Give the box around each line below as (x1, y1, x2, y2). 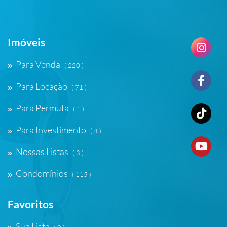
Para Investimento (16, 124, 86, 135)
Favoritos (8, 198, 53, 210)
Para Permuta (16, 102, 69, 113)
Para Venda (16, 59, 60, 70)
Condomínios (16, 168, 68, 179)
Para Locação (16, 81, 67, 92)
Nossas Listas (16, 146, 68, 157)
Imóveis (8, 35, 45, 48)
